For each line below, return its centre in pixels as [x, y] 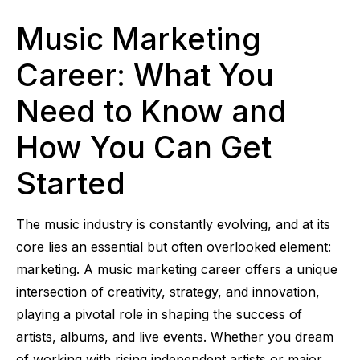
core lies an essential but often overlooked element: [174, 246]
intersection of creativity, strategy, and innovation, [168, 291]
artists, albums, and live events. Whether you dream [175, 336]
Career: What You [145, 74]
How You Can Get [144, 147]
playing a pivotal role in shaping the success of [159, 314]
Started [71, 183]
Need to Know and [151, 110]
